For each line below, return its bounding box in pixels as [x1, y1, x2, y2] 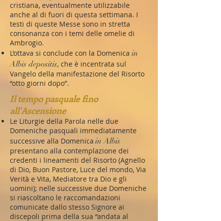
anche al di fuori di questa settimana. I [10, 10, 138, 19]
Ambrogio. [10, 38, 44, 47]
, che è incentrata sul [57, 59, 126, 69]
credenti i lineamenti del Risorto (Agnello [10, 155, 145, 165]
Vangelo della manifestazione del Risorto [10, 69, 145, 78]
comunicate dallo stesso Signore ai [10, 202, 124, 212]
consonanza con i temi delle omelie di [10, 29, 135, 38]
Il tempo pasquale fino [10, 93, 98, 105]
